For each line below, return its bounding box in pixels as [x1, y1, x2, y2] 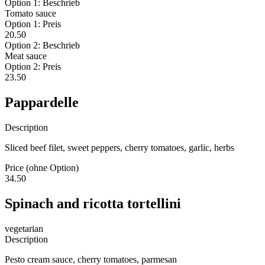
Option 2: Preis [5, 61, 61, 72]
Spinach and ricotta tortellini [5, 195, 181, 211]
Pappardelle [5, 94, 79, 110]
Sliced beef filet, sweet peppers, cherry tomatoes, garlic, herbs [5, 142, 234, 153]
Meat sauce [5, 50, 47, 61]
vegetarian [5, 223, 43, 234]
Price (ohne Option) [5, 162, 79, 173]
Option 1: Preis [5, 18, 61, 29]
